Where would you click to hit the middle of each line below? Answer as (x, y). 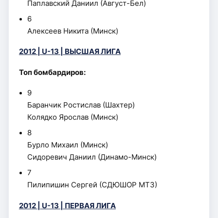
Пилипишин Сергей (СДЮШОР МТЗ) (92, 185)
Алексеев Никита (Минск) (73, 31)
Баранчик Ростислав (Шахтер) (81, 105)
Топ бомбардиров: (52, 72)
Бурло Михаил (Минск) (68, 145)
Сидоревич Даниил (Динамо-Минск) (92, 157)
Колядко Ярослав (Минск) (73, 117)
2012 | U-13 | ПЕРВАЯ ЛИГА (67, 206)
